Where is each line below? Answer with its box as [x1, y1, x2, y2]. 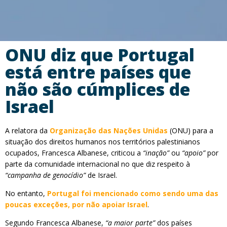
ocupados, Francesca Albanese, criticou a [5, 148, 143, 158]
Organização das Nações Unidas [50, 126, 168, 135]
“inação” [143, 148, 169, 158]
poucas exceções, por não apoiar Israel [5, 200, 147, 209]
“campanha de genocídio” [5, 170, 86, 180]
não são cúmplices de [5, 78, 190, 101]
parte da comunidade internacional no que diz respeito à [5, 159, 190, 169]
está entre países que [5, 60, 191, 84]
